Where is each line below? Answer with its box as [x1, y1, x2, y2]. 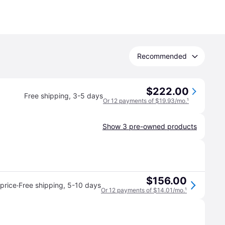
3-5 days [73, 91, 103, 100]
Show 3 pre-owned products [102, 122, 197, 131]
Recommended [137, 52, 187, 60]
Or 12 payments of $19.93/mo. [103, 97, 187, 104]
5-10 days [67, 181, 101, 189]
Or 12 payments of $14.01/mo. [101, 186, 185, 194]
